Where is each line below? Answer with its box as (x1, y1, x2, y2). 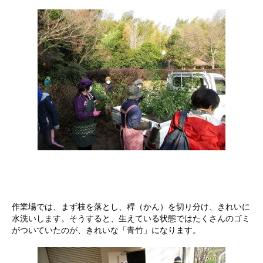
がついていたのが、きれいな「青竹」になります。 (12, 224, 201, 235)
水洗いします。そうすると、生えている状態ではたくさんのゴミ (12, 213, 250, 224)
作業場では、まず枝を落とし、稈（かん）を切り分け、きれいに (12, 201, 250, 212)
